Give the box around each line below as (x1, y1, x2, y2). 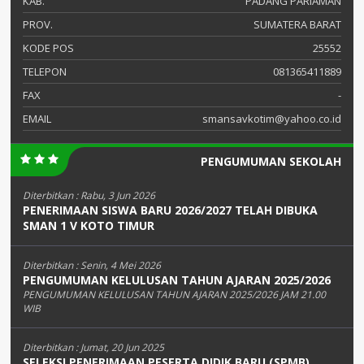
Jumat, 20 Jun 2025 (80, 340, 164, 355)
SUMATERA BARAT (253, 17, 341, 32)
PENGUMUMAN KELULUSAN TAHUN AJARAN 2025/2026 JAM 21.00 (23, 288, 326, 302)
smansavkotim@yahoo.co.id (202, 111, 341, 127)
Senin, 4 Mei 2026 (80, 258, 161, 273)
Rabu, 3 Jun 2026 (80, 188, 155, 203)
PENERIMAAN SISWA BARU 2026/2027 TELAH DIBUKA (23, 202, 318, 219)
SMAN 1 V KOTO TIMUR (23, 218, 154, 234)
